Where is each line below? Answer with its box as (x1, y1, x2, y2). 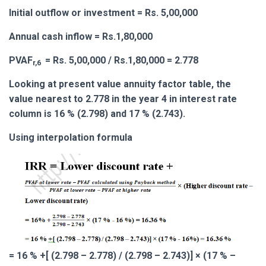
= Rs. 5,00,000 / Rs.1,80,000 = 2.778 (43, 54, 198, 66)
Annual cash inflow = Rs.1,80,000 (9, 30, 153, 42)
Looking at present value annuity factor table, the (9, 78, 231, 90)
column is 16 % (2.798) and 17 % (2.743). (9, 107, 185, 119)
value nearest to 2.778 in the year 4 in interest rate (9, 93, 237, 104)
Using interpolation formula (9, 131, 132, 143)
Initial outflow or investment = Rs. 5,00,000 (9, 7, 198, 18)
